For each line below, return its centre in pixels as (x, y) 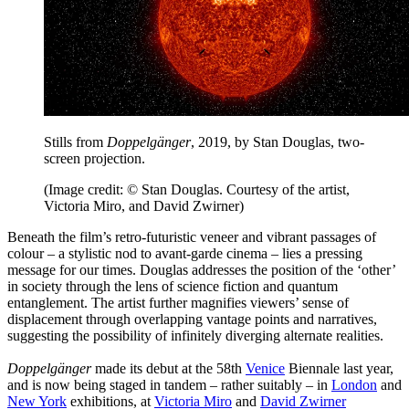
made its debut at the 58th (168, 369)
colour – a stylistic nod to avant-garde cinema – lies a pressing (185, 254)
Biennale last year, (339, 369)
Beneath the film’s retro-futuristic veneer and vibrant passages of (192, 237)
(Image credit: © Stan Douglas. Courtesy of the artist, (197, 190)
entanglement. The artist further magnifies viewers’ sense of (178, 303)
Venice (265, 369)
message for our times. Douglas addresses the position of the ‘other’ (201, 270)
